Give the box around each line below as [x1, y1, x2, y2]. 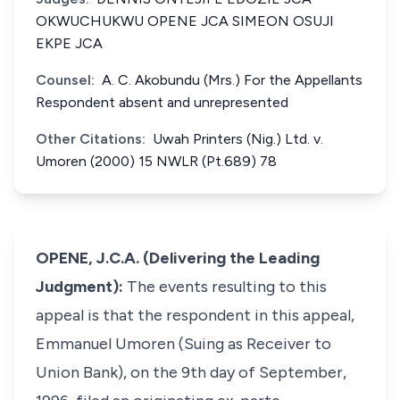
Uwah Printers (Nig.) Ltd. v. [153, 130, 323, 147]
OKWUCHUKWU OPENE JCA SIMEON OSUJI [36, 12, 334, 29]
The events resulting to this [127, 277, 327, 296]
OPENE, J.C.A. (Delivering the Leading [36, 248, 320, 268]
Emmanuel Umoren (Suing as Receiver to [36, 334, 331, 354]
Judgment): [36, 277, 127, 296]
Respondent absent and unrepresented [36, 94, 288, 111]
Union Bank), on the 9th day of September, [36, 362, 346, 382]
